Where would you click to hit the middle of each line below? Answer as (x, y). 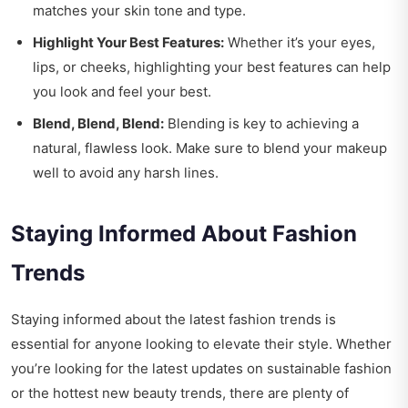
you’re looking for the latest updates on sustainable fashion (201, 369)
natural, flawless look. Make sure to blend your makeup (210, 148)
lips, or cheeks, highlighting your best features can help (212, 67)
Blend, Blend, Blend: (98, 124)
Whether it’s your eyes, (300, 43)
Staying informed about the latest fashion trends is (173, 320)
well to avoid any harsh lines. (126, 173)
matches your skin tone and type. (139, 11)
